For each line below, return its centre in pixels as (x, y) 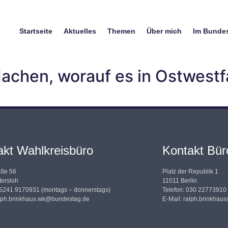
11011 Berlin (179, 180)
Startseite (36, 31)
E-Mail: (173, 199)
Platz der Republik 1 (190, 171)
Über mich (164, 31)
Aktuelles (80, 31)
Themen (121, 31)
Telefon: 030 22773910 (194, 190)
